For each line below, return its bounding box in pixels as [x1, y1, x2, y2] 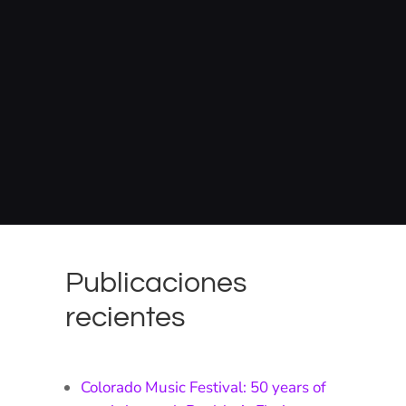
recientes [65, 302, 186, 333]
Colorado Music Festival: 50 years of [81, 376, 327, 398]
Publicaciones [65, 267, 247, 298]
